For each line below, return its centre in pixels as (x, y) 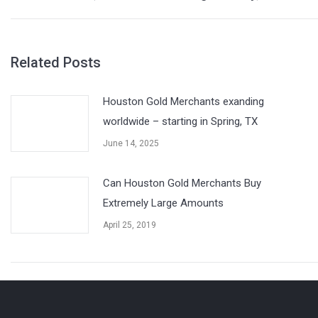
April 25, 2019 (130, 225)
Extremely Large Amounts (163, 203)
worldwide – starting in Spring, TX (180, 121)
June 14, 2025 (131, 143)
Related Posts (56, 62)
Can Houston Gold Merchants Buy (182, 183)
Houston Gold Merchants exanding (183, 102)
